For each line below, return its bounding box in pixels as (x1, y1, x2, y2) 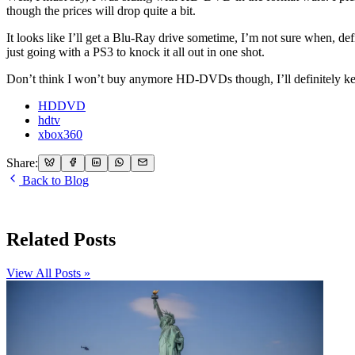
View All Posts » (6, 265, 90, 280)
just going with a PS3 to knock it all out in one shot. (6, 44, 265, 59)
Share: (6, 156, 38, 170)
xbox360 (38, 127, 82, 141)
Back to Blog (19, 174, 89, 188)
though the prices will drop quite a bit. (6, 3, 196, 17)
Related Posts (6, 229, 116, 250)
